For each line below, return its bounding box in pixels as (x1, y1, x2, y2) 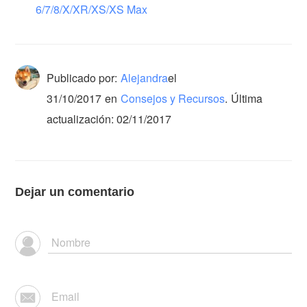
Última (231, 90, 263, 106)
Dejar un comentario (15, 184, 135, 199)
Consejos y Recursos (121, 90, 225, 106)
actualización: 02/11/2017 (47, 110, 172, 127)
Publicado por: (47, 69, 118, 86)
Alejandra (121, 69, 169, 86)
